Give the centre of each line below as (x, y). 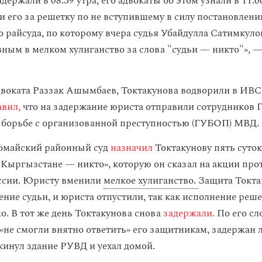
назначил (130, 148)
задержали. (189, 213)
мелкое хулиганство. (151, 181)
